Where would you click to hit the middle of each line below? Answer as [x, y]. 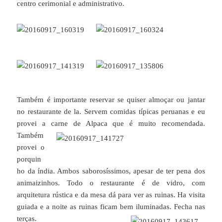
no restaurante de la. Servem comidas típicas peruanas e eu [111, 111]
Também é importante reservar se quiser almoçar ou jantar [111, 99]
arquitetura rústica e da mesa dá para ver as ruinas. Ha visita [111, 194]
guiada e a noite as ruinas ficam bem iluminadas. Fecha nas [111, 206]
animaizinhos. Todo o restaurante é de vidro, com [111, 183]
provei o [31, 147]
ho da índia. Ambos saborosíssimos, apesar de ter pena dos [111, 171]
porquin [29, 159]
